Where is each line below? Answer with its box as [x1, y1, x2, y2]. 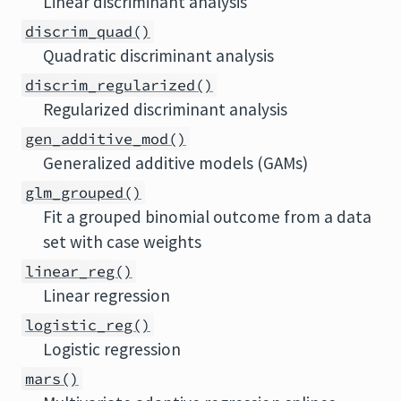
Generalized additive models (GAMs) [43, 152, 308, 174]
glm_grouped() [25, 183, 141, 202]
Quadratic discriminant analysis [43, 45, 274, 66]
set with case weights [43, 231, 201, 252]
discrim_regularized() [25, 75, 213, 95]
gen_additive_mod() [25, 129, 186, 149]
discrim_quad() [25, 21, 150, 41]
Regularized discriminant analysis [43, 98, 287, 120]
